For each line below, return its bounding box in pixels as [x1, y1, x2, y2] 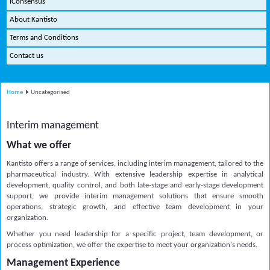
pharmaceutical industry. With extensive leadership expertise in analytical [7, 171, 263, 178]
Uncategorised [31, 89, 70, 96]
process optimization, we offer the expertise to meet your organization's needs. [7, 241, 257, 249]
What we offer [7, 140, 71, 151]
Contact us [10, 52, 43, 60]
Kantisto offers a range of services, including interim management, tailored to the [7, 160, 263, 168]
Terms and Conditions [10, 34, 78, 42]
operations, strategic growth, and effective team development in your [7, 203, 263, 211]
